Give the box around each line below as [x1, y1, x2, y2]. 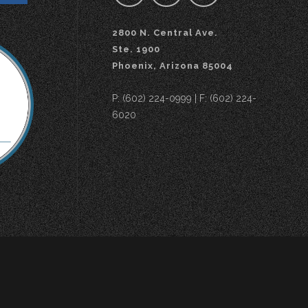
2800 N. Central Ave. [112, 27, 218, 38]
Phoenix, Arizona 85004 [112, 60, 233, 71]
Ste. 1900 [112, 44, 160, 54]
